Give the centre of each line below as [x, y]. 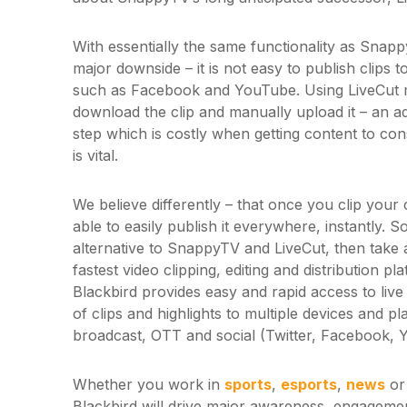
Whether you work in [149, 384]
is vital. [95, 155]
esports [309, 384]
